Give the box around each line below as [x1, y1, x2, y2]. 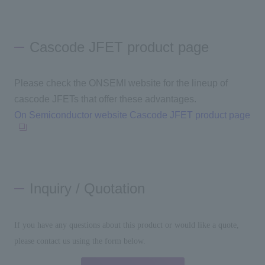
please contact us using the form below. [14, 237, 146, 246]
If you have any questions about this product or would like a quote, [14, 221, 239, 230]
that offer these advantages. [78, 94, 196, 105]
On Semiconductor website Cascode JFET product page [14, 110, 250, 121]
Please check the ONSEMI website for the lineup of [14, 78, 228, 89]
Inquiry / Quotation [30, 180, 146, 196]
